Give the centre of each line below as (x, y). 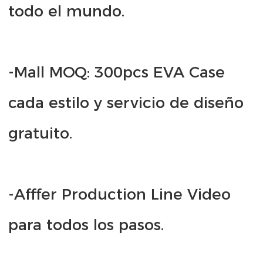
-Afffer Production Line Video (119, 195)
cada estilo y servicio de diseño (126, 103)
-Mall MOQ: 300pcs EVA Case (117, 73)
